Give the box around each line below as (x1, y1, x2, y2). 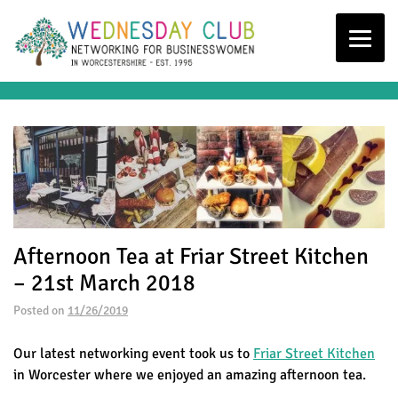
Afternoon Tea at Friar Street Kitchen (13, 242, 369, 270)
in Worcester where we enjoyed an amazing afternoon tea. (13, 365, 366, 384)
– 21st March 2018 (13, 268, 195, 297)
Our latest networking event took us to (13, 344, 253, 362)
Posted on (13, 302, 68, 318)
